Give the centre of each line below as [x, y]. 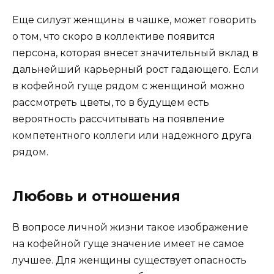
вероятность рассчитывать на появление [118, 119]
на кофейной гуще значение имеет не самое [128, 243]
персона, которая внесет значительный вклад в [135, 53]
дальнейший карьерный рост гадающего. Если [135, 69]
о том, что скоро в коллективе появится [114, 36]
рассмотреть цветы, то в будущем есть [111, 102]
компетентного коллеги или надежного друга [132, 135]
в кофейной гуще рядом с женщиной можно [128, 86]
